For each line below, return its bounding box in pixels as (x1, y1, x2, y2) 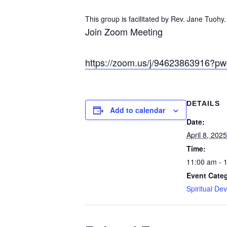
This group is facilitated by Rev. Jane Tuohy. (85, 14, 226, 24)
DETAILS (186, 99, 220, 108)
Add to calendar (110, 105, 165, 116)
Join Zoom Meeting (85, 25, 163, 39)
